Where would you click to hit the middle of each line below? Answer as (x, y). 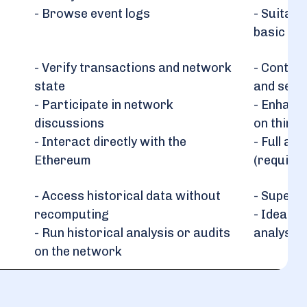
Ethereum (63, 160)
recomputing (72, 214)
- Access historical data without (127, 196)
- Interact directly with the (110, 142)
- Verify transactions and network (133, 68)
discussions (69, 123)
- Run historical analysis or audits (132, 233)
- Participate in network (104, 105)
